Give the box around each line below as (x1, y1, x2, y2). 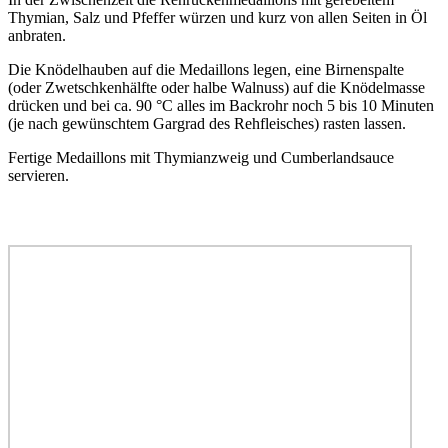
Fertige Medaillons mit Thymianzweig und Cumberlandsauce (8, 149, 394, 167)
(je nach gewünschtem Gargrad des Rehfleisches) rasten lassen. (8, 115, 406, 133)
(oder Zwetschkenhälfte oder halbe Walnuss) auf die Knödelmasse (8, 79, 425, 97)
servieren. (8, 167, 69, 185)
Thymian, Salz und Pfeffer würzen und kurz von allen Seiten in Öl (8, 9, 427, 27)
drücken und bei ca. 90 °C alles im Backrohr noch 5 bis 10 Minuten (8, 97, 434, 115)
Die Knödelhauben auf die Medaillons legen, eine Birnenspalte (8, 61, 404, 79)
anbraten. (8, 27, 66, 45)
